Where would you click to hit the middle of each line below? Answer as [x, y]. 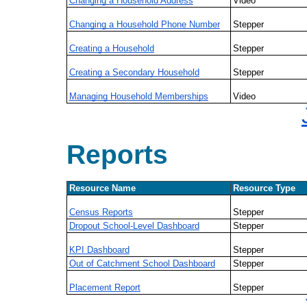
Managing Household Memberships [138, 96]
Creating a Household [111, 48]
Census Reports [101, 212]
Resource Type [264, 188]
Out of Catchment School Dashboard [142, 263]
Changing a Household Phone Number [144, 24]
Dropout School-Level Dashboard [134, 225]
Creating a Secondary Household [134, 72]
